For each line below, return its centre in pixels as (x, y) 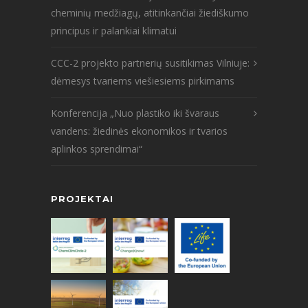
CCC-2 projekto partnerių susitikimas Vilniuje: (150, 63)
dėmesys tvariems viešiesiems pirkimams (143, 80)
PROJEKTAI (82, 198)
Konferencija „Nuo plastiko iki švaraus (135, 113)
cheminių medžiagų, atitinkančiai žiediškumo (150, 12)
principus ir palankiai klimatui (114, 30)
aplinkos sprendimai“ (97, 148)
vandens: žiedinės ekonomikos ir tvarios (139, 131)
